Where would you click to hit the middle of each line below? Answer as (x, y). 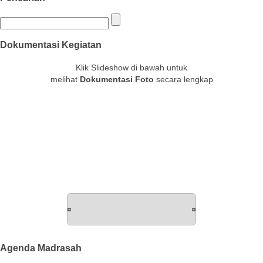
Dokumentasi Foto (117, 79)
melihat (65, 79)
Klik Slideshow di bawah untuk (131, 67)
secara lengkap (183, 79)
